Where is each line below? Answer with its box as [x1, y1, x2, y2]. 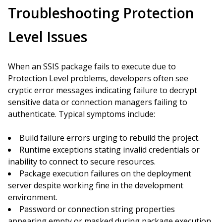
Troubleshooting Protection [8, 3, 194, 22]
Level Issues [8, 27, 87, 46]
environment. [8, 192, 57, 203]
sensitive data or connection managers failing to [8, 97, 187, 108]
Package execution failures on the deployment [19, 168, 191, 179]
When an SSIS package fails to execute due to [8, 61, 176, 72]
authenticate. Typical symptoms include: [8, 109, 155, 119]
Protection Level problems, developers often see [8, 73, 188, 84]
